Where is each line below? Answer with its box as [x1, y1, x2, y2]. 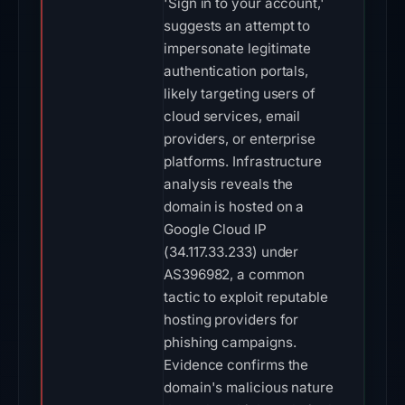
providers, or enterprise [164, 130, 316, 147]
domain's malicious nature [164, 379, 334, 396]
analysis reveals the [164, 175, 294, 193]
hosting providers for [164, 311, 299, 328]
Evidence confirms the [164, 356, 309, 373]
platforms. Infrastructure [164, 153, 322, 170]
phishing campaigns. [164, 334, 297, 351]
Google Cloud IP [164, 221, 267, 238]
